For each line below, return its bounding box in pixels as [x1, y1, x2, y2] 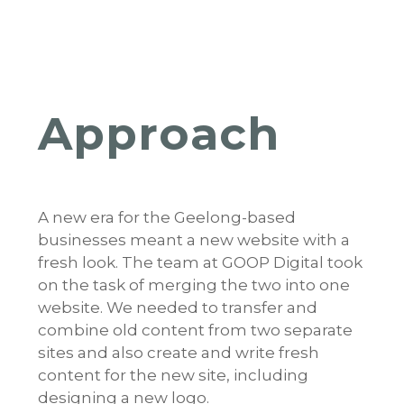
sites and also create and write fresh [37, 344, 319, 363]
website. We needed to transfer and [37, 298, 317, 317]
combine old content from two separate [37, 321, 353, 340]
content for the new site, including [37, 366, 308, 385]
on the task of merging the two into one [37, 276, 350, 295]
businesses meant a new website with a [37, 231, 350, 250]
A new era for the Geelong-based [37, 208, 296, 227]
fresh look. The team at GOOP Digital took [37, 253, 363, 272]
